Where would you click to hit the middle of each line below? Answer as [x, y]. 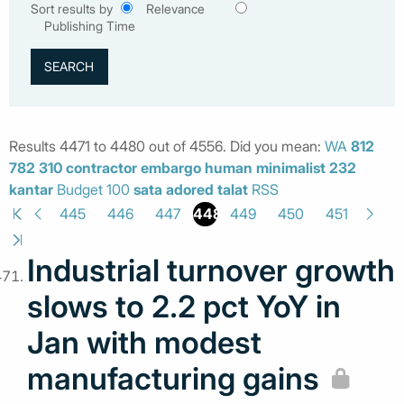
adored [190, 190]
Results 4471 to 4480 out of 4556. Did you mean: [167, 147]
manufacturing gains [173, 378]
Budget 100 [93, 190]
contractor [101, 168]
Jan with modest [144, 342]
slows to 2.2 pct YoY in [184, 306]
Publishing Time [90, 26]
